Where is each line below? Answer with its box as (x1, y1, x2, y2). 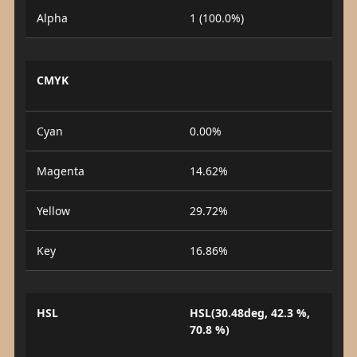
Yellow (36, 203, 70, 218)
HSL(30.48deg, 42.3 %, (190, 305, 310, 320)
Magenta (36, 163, 84, 178)
